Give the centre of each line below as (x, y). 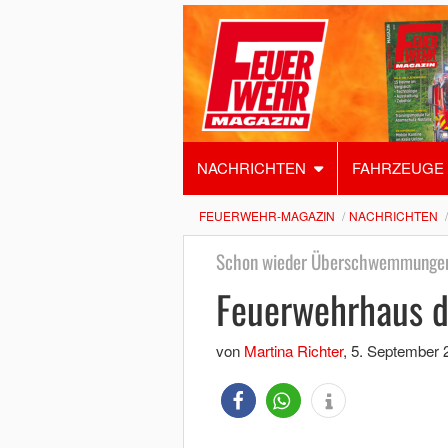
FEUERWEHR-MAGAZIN (266, 215)
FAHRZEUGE (397, 167)
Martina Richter (293, 350)
